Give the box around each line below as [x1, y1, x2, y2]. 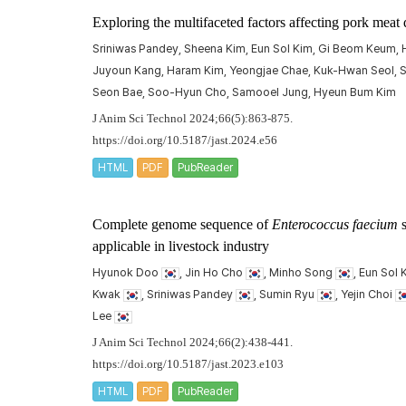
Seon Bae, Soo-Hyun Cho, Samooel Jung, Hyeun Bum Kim [92, 85, 396, 99]
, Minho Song [264, 266, 335, 279]
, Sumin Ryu [254, 287, 317, 301]
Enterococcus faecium [272, 217, 398, 232]
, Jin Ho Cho [179, 266, 246, 279]
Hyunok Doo [92, 266, 161, 279]
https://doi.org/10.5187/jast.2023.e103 [92, 358, 284, 371]
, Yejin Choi [335, 287, 395, 301]
